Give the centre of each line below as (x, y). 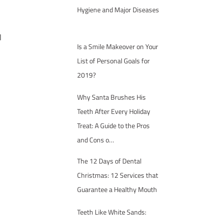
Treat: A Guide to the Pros (113, 126)
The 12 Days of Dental (109, 161)
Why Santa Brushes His (111, 97)
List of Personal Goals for (113, 60)
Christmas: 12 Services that (117, 175)
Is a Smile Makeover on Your (117, 46)
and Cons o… (95, 140)
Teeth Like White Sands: (111, 212)
